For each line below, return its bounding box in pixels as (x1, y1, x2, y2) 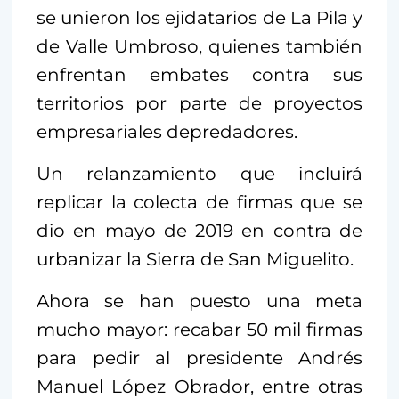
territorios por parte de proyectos (37, 92, 362, 114)
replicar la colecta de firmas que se (37, 191, 362, 213)
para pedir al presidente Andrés (37, 346, 362, 369)
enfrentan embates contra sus (37, 63, 362, 85)
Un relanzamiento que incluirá (37, 162, 362, 184)
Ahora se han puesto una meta (37, 289, 362, 312)
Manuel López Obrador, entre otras (37, 375, 362, 397)
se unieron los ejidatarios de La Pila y (37, 6, 362, 28)
